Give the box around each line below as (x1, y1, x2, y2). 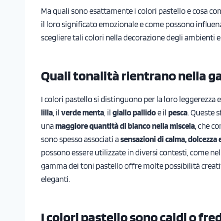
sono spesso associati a (41, 134, 120, 144)
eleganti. (41, 174, 70, 184)
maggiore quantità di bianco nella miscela (55, 120, 195, 131)
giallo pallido (112, 107, 157, 117)
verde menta (61, 107, 104, 117)
